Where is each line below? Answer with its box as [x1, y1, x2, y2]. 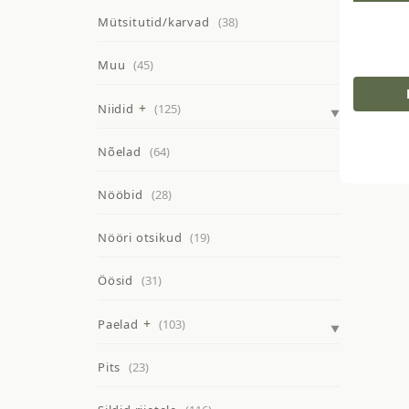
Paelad [98, 316, 139, 333]
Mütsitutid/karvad [98, 14, 210, 31]
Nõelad [98, 143, 142, 161]
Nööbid [98, 186, 143, 204]
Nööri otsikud [98, 229, 183, 246]
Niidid [98, 100, 134, 118]
